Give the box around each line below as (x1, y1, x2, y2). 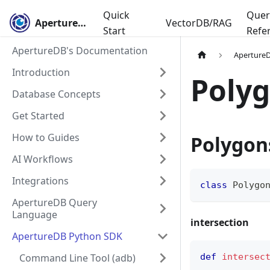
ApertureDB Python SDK (12, 230, 122, 243)
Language (12, 208, 57, 221)
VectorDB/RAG (166, 16, 233, 30)
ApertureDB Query (12, 196, 97, 209)
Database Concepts (12, 87, 101, 101)
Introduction (12, 66, 70, 79)
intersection (190, 216, 249, 230)
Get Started (12, 109, 64, 122)
